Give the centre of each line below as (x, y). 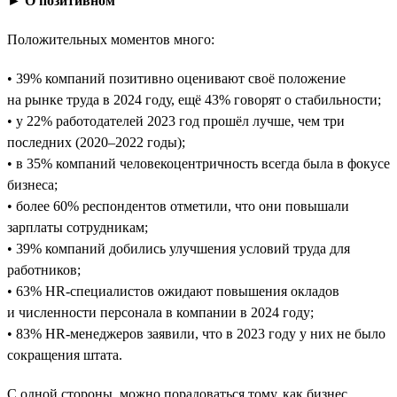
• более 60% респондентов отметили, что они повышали (178, 206)
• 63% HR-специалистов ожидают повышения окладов (173, 291)
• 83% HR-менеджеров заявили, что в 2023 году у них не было (196, 333)
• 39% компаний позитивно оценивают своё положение (176, 78)
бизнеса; (32, 184)
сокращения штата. (65, 354)
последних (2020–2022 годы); (96, 142)
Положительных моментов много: (111, 39)
